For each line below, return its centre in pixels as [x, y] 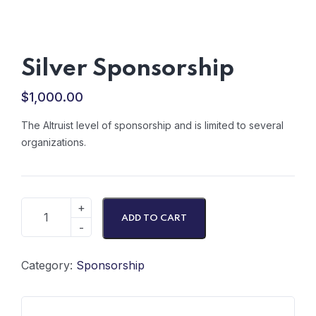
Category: [49, 265]
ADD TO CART [154, 218]
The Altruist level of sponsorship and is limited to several [152, 125]
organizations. [54, 142]
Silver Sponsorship [128, 69]
